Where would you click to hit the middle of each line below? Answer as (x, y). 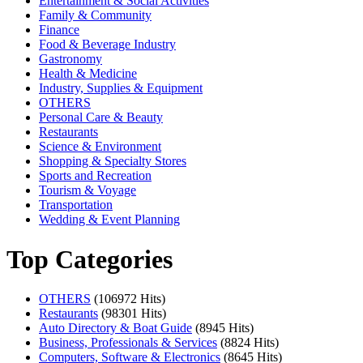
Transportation (76, 205)
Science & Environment (100, 147)
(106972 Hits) (130, 299)
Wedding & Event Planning (109, 220)
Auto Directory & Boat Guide (115, 328)
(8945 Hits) (224, 328)
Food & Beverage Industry (107, 45)
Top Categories (90, 259)
